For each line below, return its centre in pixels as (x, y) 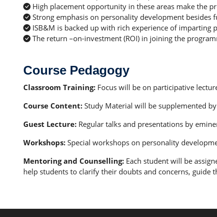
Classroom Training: (59, 87)
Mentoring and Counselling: (74, 161)
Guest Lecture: (50, 124)
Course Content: (53, 106)
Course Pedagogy (76, 70)
